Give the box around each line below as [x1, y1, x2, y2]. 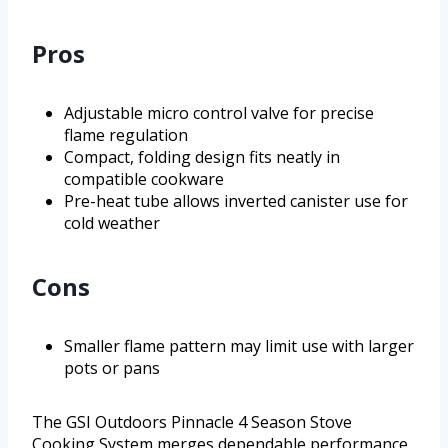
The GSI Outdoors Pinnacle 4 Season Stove [32, 410, 352, 433]
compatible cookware [64, 167, 224, 190]
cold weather [64, 211, 160, 234]
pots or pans [64, 356, 160, 379]
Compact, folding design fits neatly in [64, 145, 340, 168]
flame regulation [64, 123, 188, 146]
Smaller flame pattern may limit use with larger [64, 334, 414, 357]
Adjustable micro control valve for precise [64, 101, 374, 124]
